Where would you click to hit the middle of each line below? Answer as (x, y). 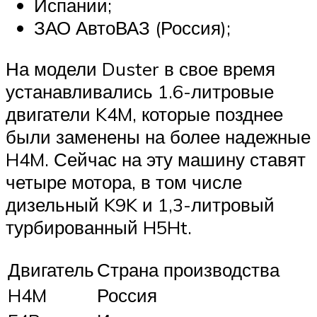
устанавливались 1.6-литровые (140, 91)
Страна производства (188, 270)
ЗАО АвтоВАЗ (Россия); (132, 28)
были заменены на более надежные (158, 136)
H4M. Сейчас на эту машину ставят (156, 159)
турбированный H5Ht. (99, 227)
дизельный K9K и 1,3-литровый (140, 204)
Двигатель (51, 270)
